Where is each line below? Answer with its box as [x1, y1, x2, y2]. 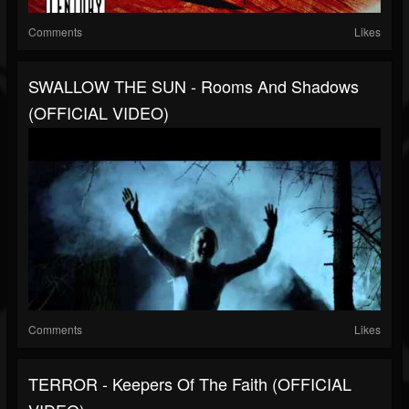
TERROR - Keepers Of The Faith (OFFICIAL [28, 372, 351, 396]
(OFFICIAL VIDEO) [28, 100, 169, 125]
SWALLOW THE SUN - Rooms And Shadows [28, 74, 359, 99]
